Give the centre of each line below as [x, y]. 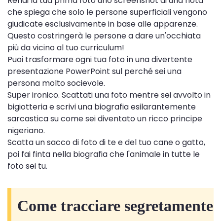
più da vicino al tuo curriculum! [66, 47]
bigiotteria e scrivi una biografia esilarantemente [102, 107]
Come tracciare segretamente [115, 205]
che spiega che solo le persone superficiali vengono [107, 12]
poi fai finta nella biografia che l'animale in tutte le [104, 154]
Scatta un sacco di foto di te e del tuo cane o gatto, [106, 142]
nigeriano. [26, 130]
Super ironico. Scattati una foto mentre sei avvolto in [109, 95]
